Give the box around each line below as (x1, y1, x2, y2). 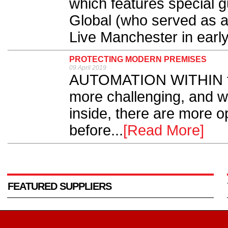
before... (69, 122, 123, 139)
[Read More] (123, 122, 204, 139)
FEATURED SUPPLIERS (8, 181, 111, 192)
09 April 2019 (69, 64, 106, 72)
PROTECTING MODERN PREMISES (69, 55, 207, 64)
